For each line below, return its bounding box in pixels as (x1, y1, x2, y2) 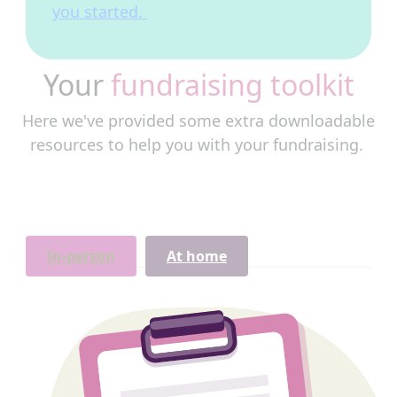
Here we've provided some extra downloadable (22, 110, 375, 131)
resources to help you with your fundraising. (29, 134, 368, 155)
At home (167, 246, 227, 266)
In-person (47, 246, 115, 266)
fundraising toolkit (110, 66, 354, 104)
